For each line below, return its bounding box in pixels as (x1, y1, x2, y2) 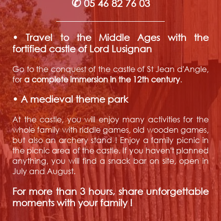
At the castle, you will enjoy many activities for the (12, 114, 209, 125)
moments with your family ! (12, 196, 133, 208)
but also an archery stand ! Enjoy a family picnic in (12, 135, 209, 146)
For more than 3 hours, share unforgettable (12, 185, 209, 197)
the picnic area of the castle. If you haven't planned (12, 145, 209, 156)
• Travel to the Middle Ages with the (12, 32, 209, 43)
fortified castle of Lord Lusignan (12, 43, 152, 54)
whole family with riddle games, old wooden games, (12, 124, 209, 135)
